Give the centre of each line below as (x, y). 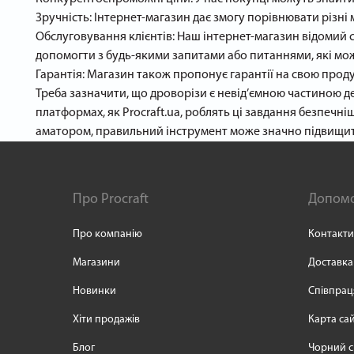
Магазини (96, 263)
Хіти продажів (106, 320)
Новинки (94, 291)
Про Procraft (111, 200)
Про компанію (107, 234)
